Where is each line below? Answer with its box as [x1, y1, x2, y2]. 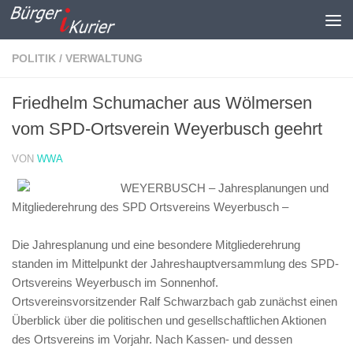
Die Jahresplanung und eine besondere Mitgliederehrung [12, 238, 300, 251]
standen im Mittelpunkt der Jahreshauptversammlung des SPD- [12, 257, 339, 270]
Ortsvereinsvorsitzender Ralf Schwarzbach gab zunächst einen [12, 295, 337, 308]
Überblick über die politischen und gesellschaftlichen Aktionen [12, 314, 326, 327]
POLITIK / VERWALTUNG [12, 52, 143, 65]
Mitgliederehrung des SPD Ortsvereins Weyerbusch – [12, 200, 288, 214]
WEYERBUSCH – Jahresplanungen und [121, 181, 329, 195]
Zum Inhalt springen [21, 15, 141, 28]
